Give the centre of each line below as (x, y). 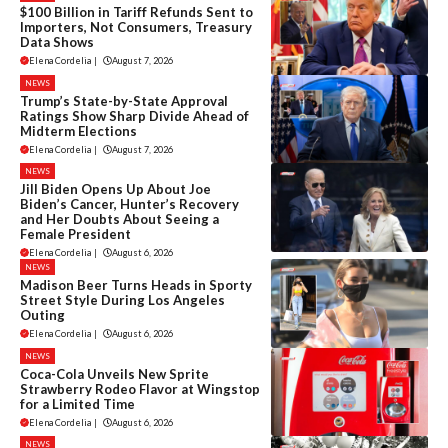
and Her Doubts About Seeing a (119, 219)
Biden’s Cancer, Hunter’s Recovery (129, 204)
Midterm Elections (78, 130)
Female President (75, 234)
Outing (42, 315)
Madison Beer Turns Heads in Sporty (136, 285)
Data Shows (57, 42)
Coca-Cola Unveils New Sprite (114, 373)
